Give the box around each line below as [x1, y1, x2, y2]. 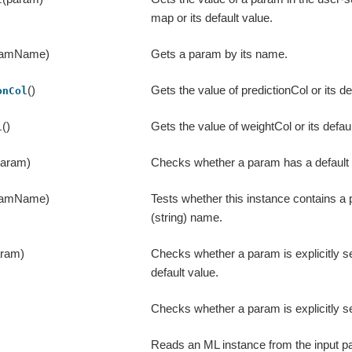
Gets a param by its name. [151, 47, 288, 61]
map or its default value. [151, 11, 273, 25]
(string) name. [151, 211, 223, 225]
